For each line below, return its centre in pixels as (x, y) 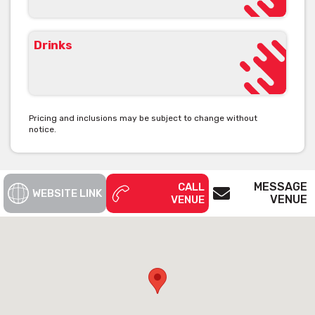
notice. (43, 129)
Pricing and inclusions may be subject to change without (143, 118)
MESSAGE (281, 186)
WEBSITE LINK (67, 193)
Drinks (53, 45)
